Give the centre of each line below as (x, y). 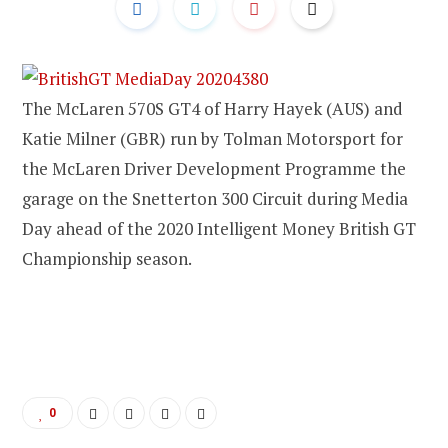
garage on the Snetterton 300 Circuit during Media (215, 198)
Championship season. (107, 258)
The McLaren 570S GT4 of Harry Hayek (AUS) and (212, 108)
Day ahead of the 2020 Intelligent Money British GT (219, 228)
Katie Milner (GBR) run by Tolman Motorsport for (212, 138)
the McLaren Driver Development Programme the (214, 168)
